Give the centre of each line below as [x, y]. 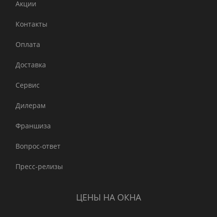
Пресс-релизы [39, 167]
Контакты [31, 24]
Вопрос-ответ [38, 146]
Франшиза [33, 126]
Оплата [28, 45]
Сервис [28, 85]
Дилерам [31, 106]
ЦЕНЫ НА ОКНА [108, 197]
